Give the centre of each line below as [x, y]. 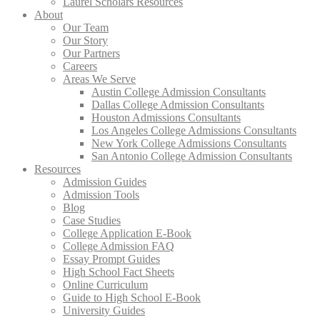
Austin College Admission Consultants [179, 92]
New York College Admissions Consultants [189, 143]
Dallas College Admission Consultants [178, 105]
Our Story [85, 40]
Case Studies [92, 220]
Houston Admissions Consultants [166, 117]
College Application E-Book [127, 233]
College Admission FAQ [119, 246]
